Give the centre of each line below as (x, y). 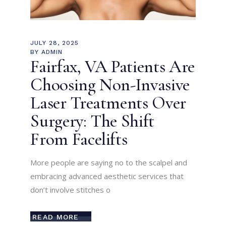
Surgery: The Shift (93, 121)
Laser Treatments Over (108, 103)
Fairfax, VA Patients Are (112, 67)
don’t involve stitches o (71, 190)
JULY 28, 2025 (54, 43)
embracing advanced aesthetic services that (107, 176)
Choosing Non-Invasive (110, 85)
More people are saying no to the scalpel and (109, 163)
